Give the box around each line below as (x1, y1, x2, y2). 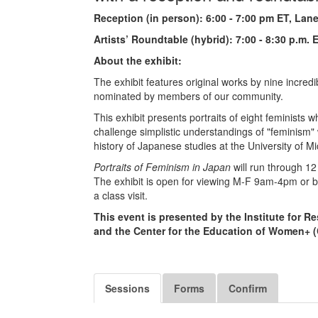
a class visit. (94, 187, 148, 202)
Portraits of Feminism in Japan (94, 159, 234, 174)
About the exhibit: (94, 53, 182, 67)
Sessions (105, 280, 150, 295)
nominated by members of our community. (94, 88, 286, 103)
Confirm (229, 280, 267, 295)
